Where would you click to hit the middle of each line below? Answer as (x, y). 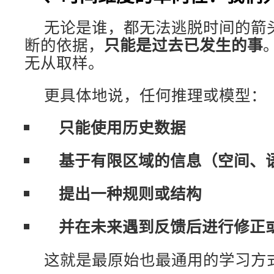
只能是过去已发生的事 (183, 45)
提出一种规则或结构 (130, 193)
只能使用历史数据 (122, 127)
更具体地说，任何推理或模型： (155, 95)
